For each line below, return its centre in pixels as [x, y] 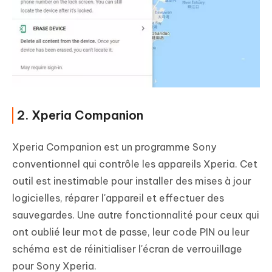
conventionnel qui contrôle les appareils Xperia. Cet [135, 164]
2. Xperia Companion [80, 115]
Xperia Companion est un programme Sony [114, 147]
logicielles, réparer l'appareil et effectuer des [118, 198]
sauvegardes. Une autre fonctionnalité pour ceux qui [136, 215]
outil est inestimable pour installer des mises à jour [132, 181]
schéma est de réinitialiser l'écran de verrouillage [127, 249]
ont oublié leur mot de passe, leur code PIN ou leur [131, 232]
